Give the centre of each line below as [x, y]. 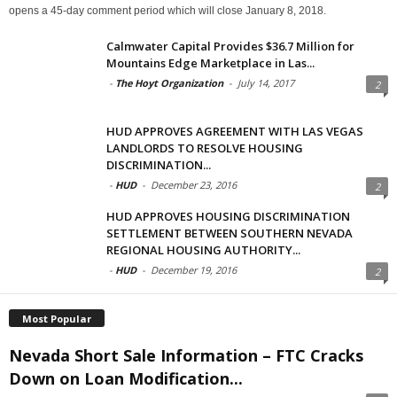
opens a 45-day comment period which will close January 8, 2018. [167, 10]
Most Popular [57, 318]
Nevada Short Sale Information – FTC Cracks [186, 355]
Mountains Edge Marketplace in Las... [210, 62]
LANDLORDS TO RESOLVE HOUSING [205, 148]
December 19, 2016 [194, 269]
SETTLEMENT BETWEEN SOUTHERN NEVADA [230, 233]
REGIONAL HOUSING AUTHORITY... [203, 249]
